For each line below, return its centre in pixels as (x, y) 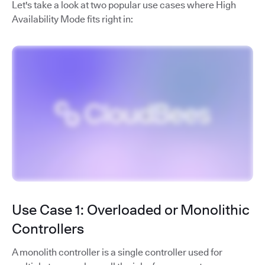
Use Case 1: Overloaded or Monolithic (131, 209)
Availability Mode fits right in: (72, 20)
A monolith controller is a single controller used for (117, 252)
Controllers (48, 228)
